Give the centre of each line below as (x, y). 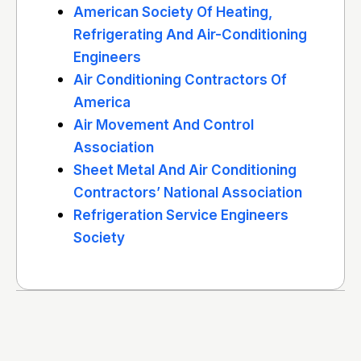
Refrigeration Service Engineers (181, 215)
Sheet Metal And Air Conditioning (185, 170)
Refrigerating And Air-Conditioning (190, 35)
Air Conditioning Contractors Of (180, 80)
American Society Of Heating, (173, 12)
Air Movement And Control (164, 125)
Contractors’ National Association (188, 193)
